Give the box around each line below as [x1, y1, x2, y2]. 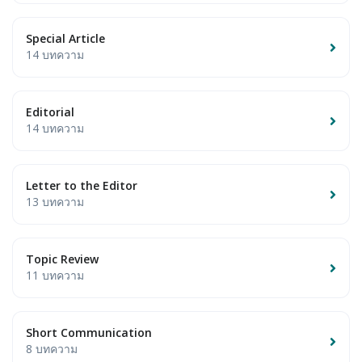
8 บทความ [26, 341, 78, 357]
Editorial [26, 104, 74, 120]
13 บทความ [26, 194, 84, 210]
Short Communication [26, 325, 152, 341]
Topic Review [26, 251, 99, 267]
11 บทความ [26, 267, 84, 284]
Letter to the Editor [26, 178, 137, 194]
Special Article [26, 31, 105, 47]
